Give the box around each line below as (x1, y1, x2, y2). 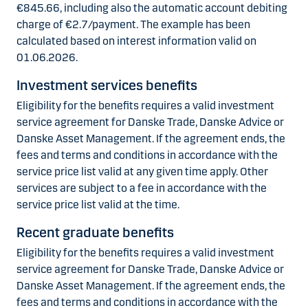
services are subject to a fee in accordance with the (16, 181, 267, 195)
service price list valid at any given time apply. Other (16, 164, 268, 178)
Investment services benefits (16, 76, 197, 93)
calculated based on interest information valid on (16, 34, 256, 47)
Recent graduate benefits (16, 223, 174, 241)
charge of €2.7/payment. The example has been (16, 17, 250, 31)
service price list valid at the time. (16, 197, 179, 211)
